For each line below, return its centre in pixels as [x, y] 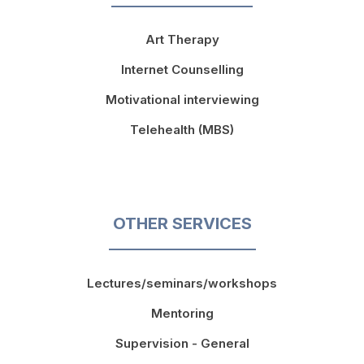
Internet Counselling [182, 70]
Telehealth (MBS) [182, 130]
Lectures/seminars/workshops [182, 284]
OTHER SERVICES [182, 224]
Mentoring [182, 314]
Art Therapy [182, 40]
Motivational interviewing [182, 100]
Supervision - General [182, 344]
